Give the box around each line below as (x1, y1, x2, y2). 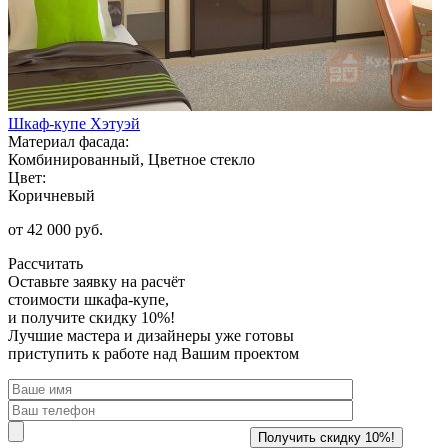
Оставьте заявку (8, 272, 117, 290)
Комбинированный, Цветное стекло (8, 150, 255, 168)
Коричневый (8, 186, 95, 204)
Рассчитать (8, 254, 83, 272)
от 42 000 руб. (8, 220, 103, 238)
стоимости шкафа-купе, (8, 290, 169, 308)
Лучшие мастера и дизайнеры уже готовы (8, 326, 294, 344)
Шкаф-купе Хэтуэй (8, 114, 140, 132)
